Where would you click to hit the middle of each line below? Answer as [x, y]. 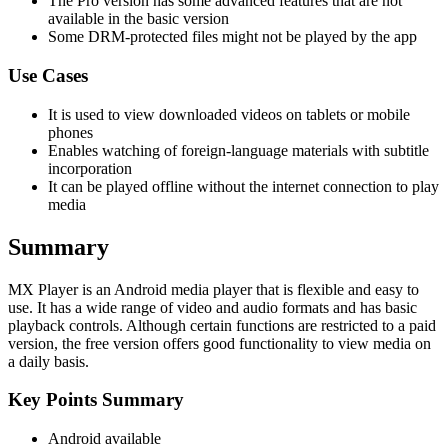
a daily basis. [48, 361]
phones [70, 132]
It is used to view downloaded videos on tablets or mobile [229, 114]
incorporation [90, 168]
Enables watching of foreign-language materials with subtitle [238, 150]
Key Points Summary [96, 400]
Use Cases [48, 76]
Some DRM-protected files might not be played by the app [232, 37]
